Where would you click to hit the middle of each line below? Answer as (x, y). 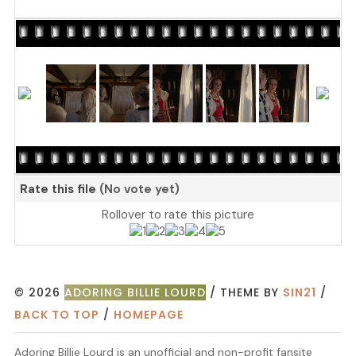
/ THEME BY (244, 292)
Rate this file (60, 189)
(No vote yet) (139, 189)
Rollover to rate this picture (178, 215)
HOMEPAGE (148, 315)
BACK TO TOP (56, 315)
